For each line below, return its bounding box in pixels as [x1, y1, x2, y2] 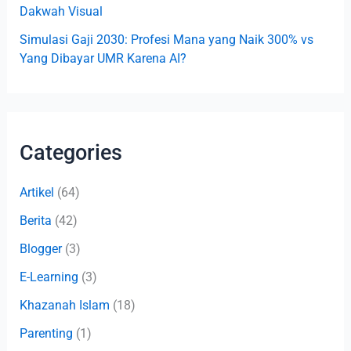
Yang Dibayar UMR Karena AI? [19, 51, 186, 67]
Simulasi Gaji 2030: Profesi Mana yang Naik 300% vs [19, 32, 313, 48]
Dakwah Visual [19, 4, 103, 20]
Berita [19, 213, 52, 229]
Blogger [19, 241, 62, 257]
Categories [19, 140, 122, 166]
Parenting [19, 326, 73, 342]
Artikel [19, 185, 54, 201]
